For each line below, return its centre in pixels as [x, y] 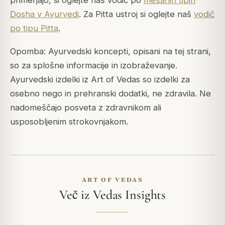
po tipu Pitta [34, 28]
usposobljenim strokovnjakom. [69, 122]
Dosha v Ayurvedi [44, 14]
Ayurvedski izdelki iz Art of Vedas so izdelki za [100, 80]
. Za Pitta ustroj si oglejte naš [136, 14]
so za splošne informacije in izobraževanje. [94, 66]
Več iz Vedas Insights [113, 195]
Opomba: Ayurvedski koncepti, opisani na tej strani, [110, 51]
